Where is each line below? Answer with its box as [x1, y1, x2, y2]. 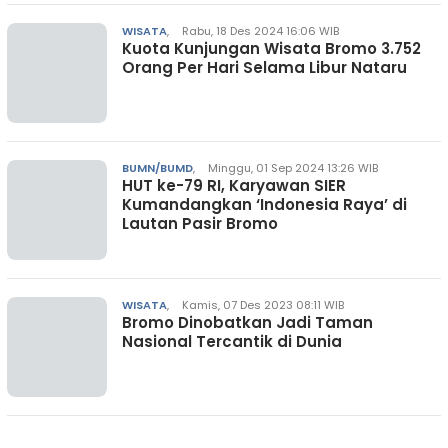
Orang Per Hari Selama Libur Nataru [122, 57, 407, 78]
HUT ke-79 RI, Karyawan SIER [122, 175, 346, 196]
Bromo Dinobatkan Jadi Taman [122, 312, 373, 333]
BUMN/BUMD [122, 160, 193, 176]
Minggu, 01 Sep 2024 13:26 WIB [208, 160, 378, 176]
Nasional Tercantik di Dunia [122, 331, 342, 352]
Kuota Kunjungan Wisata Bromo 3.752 [122, 38, 421, 59]
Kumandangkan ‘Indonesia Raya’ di [122, 194, 407, 215]
